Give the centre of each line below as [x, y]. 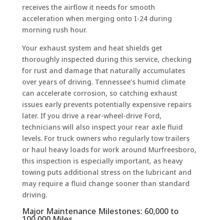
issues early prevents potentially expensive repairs [107, 104]
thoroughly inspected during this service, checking [107, 59]
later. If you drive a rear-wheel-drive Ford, [92, 115]
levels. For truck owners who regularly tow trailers [106, 138]
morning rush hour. [54, 29]
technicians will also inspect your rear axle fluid [102, 127]
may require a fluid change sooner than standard [106, 183]
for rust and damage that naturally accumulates [103, 70]
